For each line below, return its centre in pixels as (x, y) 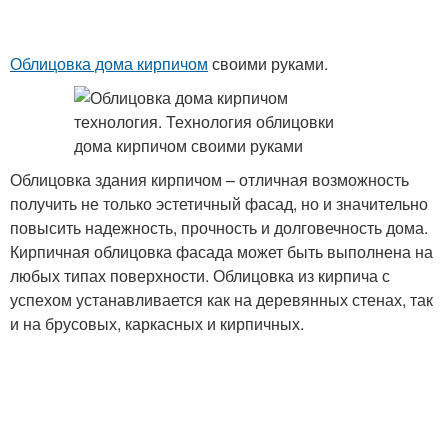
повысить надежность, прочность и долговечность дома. (219, 227)
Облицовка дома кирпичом (109, 63)
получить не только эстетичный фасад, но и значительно (219, 203)
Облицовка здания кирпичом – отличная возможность (209, 179)
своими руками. (268, 63)
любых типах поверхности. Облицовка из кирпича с (200, 275)
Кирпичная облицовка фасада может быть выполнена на (221, 251)
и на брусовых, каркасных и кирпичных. (157, 323)
